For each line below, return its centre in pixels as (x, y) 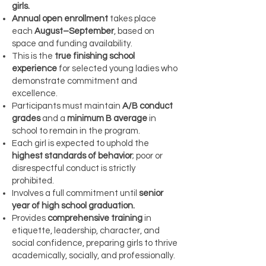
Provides (30, 218)
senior (151, 193)
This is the (33, 56)
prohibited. (33, 181)
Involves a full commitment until (75, 193)
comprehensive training (95, 218)
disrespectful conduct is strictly (74, 168)
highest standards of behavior (72, 156)
